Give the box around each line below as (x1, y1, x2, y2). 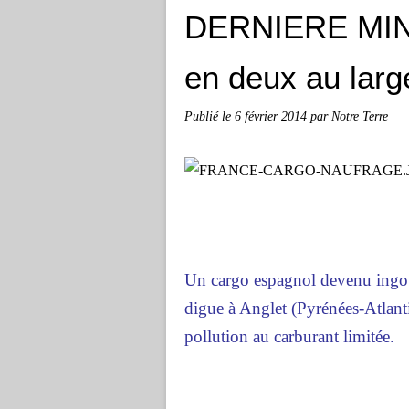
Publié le (184, 109, 235, 123)
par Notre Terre (310, 109, 388, 123)
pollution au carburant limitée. (184, 327, 394, 346)
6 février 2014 (235, 109, 310, 123)
